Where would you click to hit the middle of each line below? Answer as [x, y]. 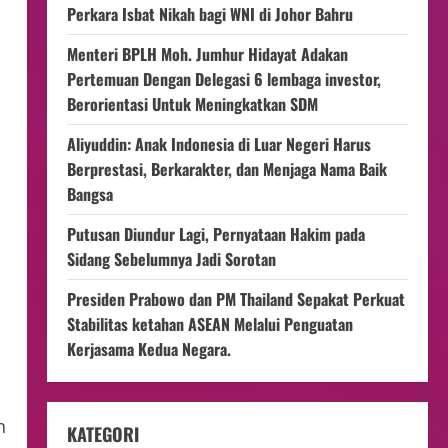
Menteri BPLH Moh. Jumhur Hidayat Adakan [207, 54]
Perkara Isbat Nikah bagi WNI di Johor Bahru [209, 14]
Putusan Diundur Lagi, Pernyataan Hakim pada [215, 234]
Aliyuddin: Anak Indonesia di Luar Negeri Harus [218, 144]
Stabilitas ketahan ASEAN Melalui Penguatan [209, 324]
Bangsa [89, 194]
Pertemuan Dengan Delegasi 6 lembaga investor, [223, 79]
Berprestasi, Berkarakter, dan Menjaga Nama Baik [226, 169]
